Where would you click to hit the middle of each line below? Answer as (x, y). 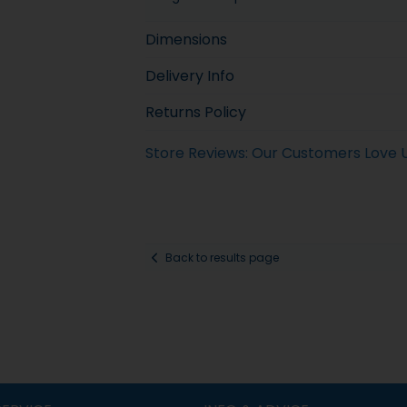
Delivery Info (189, 76)
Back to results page (222, 257)
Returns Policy (195, 113)
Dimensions (186, 40)
